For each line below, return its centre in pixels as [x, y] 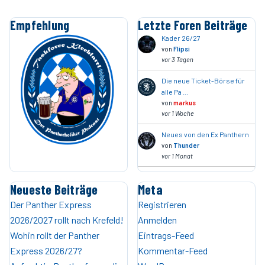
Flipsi [182, 49]
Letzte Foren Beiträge [193, 25]
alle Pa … [175, 92]
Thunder [186, 145]
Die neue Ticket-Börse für [203, 80]
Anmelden [157, 220]
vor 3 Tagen [177, 59]
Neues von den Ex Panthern [205, 134]
